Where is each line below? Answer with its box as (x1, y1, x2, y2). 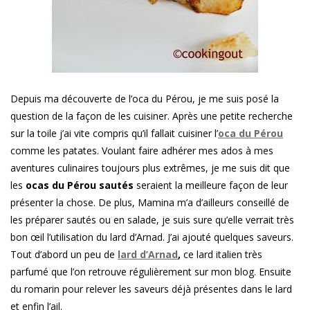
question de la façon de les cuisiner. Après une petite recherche (10, 109, 293, 123)
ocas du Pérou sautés (26, 179, 134, 192)
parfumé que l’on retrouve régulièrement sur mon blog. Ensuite (10, 265, 291, 279)
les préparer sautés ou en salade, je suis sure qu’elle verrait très (10, 213, 294, 227)
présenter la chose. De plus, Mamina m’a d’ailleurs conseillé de (10, 196, 289, 210)
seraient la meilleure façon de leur (134, 179, 288, 192)
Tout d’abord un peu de (10, 248, 118, 262)
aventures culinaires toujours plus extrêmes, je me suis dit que (10, 161, 290, 175)
